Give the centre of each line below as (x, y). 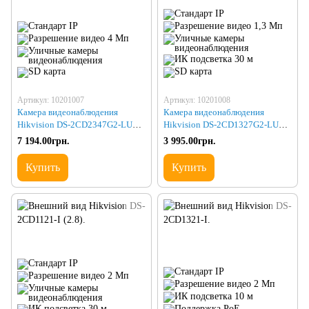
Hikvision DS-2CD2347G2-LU (75, 125)
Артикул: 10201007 (51, 100)
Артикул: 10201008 (197, 100)
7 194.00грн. (43, 141)
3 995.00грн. (190, 141)
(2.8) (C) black (44, 137)
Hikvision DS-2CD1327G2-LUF (223, 125)
